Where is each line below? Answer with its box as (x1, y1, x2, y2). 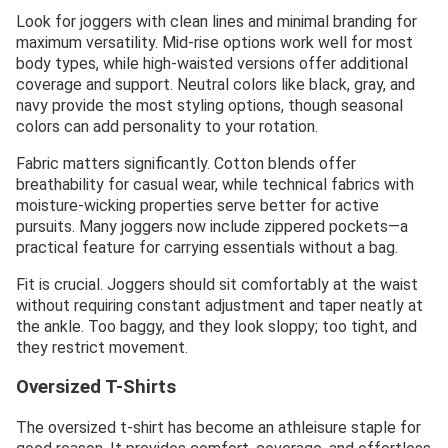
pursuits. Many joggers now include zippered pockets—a (16, 217, 408, 237)
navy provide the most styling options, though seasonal (16, 96, 403, 116)
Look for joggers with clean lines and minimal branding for (16, 12, 417, 32)
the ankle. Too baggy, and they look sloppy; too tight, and (16, 317, 417, 337)
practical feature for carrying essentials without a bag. (16, 238, 398, 258)
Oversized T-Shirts (16, 376, 176, 399)
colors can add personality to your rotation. (16, 117, 318, 137)
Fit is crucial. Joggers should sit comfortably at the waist (16, 275, 418, 295)
